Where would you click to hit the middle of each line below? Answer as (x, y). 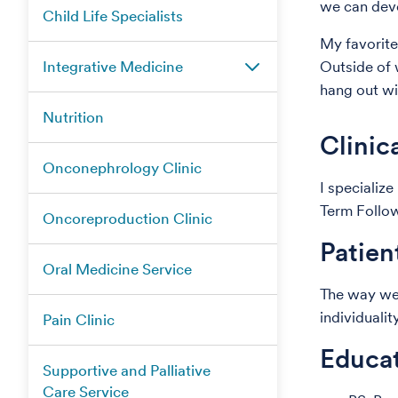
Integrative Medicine (113, 67)
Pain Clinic (79, 320)
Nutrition (73, 117)
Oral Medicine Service (117, 269)
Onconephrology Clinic (122, 168)
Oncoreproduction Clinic (127, 219)
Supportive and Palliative (127, 370)
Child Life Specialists (113, 16)
